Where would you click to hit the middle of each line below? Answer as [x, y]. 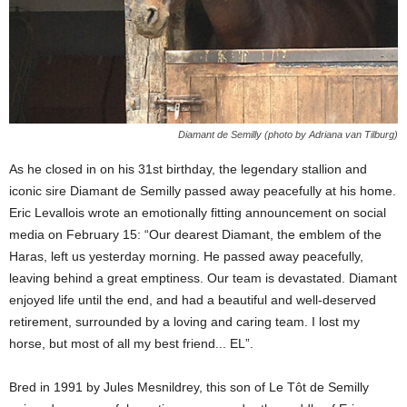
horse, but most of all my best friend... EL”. [131, 343]
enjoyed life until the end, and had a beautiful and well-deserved [193, 299]
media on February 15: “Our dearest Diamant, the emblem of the [195, 234]
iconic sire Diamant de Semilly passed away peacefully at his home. [203, 190]
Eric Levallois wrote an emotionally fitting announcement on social [198, 212]
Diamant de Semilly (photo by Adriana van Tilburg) [288, 134]
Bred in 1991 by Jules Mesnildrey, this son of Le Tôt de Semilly [189, 387]
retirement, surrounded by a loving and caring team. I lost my [184, 321]
